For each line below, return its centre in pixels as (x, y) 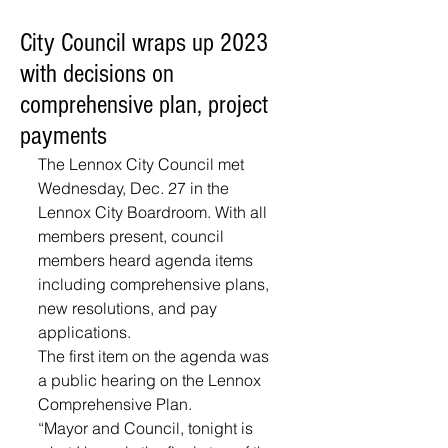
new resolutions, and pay (129, 308)
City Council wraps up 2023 (144, 43)
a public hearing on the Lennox (151, 380)
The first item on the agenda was (155, 356)
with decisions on (97, 74)
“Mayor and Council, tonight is (147, 428)
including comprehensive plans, (155, 284)
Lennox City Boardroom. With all (154, 212)
